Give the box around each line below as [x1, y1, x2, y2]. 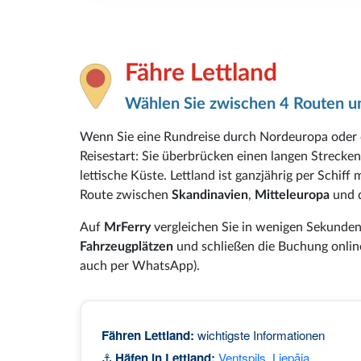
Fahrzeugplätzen [80, 239, 173, 253]
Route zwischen [80, 188, 172, 201]
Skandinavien [172, 188, 248, 201]
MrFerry [104, 220, 151, 234]
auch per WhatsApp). [80, 259, 200, 272]
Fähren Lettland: [102, 326, 194, 344]
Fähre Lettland [125, 60, 277, 85]
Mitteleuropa [255, 188, 330, 201]
